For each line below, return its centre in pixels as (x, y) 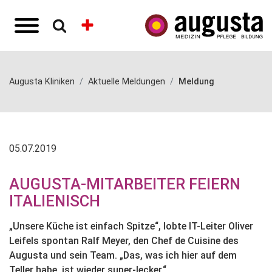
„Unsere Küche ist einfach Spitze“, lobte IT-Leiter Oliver (131, 226)
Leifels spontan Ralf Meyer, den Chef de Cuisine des (124, 241)
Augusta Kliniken (42, 82)
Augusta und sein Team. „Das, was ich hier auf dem (123, 255)
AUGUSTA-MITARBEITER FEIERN (125, 184)
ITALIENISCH (55, 201)
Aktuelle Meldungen (127, 82)
